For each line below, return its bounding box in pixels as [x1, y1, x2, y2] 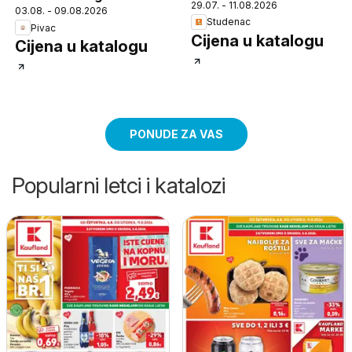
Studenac [207, 16, 251, 28]
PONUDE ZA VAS [129, 127, 223, 141]
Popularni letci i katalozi [12, 172, 225, 200]
